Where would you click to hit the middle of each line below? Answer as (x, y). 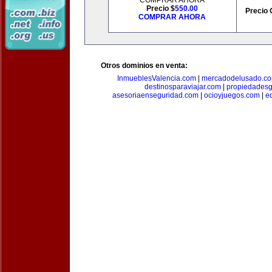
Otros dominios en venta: (144, 66)
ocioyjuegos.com (232, 95)
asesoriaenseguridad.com (155, 95)
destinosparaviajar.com (183, 87)
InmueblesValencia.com (156, 78)
